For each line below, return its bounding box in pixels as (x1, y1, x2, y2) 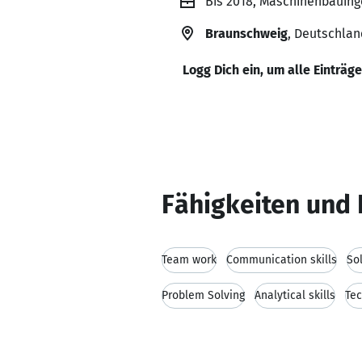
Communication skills (226, 253, 337, 267)
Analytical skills (255, 288, 335, 302)
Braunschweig (205, 26, 288, 41)
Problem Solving (162, 288, 245, 302)
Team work (162, 253, 217, 267)
